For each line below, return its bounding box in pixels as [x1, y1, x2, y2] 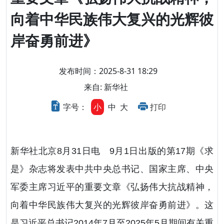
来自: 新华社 [84, 81, 128, 93]
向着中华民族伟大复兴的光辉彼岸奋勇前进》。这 [10, 200, 213, 210]
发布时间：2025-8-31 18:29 [58, 65, 157, 77]
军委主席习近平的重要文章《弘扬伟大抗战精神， [10, 182, 213, 192]
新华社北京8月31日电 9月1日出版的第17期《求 [10, 146, 213, 156]
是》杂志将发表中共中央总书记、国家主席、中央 [10, 164, 213, 174]
